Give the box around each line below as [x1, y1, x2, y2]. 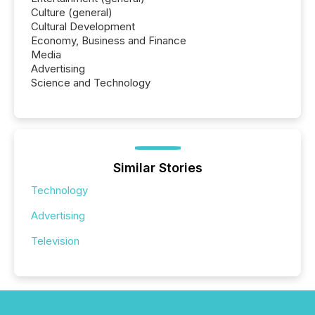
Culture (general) [31, 6, 112, 20]
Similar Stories [112, 160, 202, 176]
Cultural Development [31, 20, 135, 34]
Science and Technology [31, 76, 150, 90]
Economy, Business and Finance [31, 34, 186, 48]
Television [31, 234, 79, 248]
